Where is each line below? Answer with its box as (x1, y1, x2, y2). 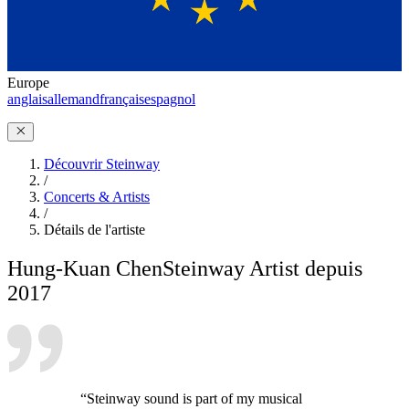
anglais (7, 90, 47, 107)
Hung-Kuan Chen (7, 256, 163, 280)
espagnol (144, 90, 195, 107)
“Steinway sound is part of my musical (80, 390, 302, 406)
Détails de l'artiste (44, 221, 145, 237)
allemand (47, 90, 100, 107)
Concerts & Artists (44, 188, 150, 204)
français (100, 90, 144, 107)
